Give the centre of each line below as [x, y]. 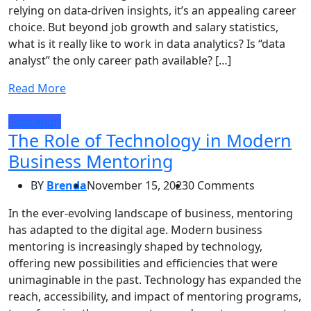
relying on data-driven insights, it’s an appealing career [152, 10]
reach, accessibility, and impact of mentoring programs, [155, 296]
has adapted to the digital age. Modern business [135, 229]
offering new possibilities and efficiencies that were [143, 263]
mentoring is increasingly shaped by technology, [135, 246]
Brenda [67, 185]
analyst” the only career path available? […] [120, 60]
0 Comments [221, 185]
